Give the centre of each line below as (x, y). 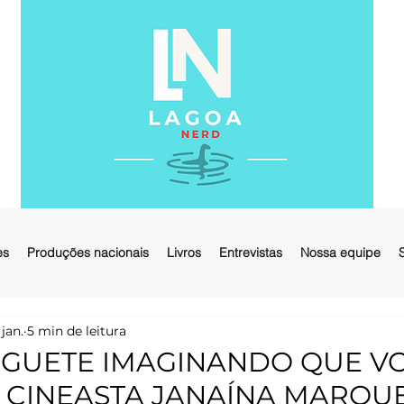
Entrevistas (251, 252)
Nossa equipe (340, 252)
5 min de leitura (77, 331)
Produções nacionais (88, 252)
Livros (184, 252)
